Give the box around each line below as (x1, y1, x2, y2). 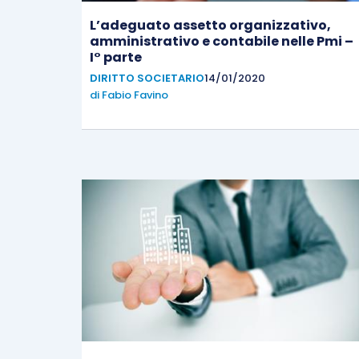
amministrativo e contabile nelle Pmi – (90, 31, 353, 50)
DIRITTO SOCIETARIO (90, 70, 204, 86)
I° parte (90, 47, 142, 67)
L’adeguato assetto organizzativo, (90, 15, 331, 34)
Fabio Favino (102, 87, 168, 103)
